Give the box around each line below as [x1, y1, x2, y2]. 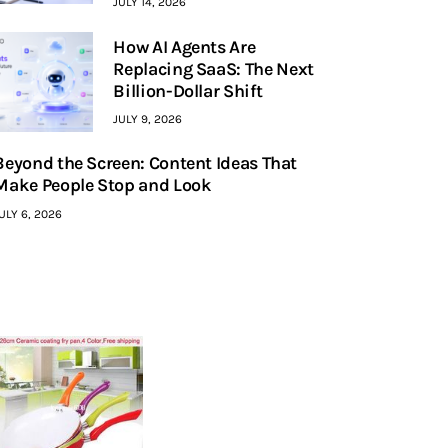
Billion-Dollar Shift [113, 79, 263, 102]
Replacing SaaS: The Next [113, 57, 314, 80]
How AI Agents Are [113, 35, 256, 58]
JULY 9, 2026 [113, 112, 183, 126]
